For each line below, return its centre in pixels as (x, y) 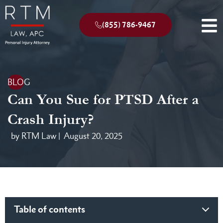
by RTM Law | (36, 136)
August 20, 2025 (93, 136)
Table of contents (50, 209)
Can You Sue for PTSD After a (103, 100)
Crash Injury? (51, 119)
